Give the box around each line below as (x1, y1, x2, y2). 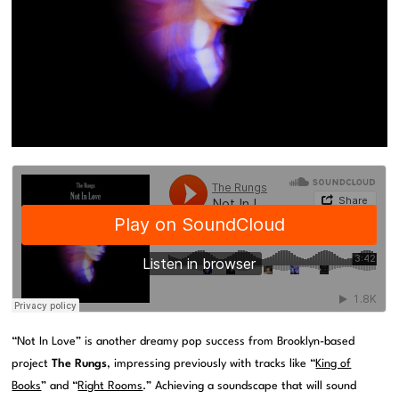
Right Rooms (77, 380, 143, 393)
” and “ (41, 380, 78, 393)
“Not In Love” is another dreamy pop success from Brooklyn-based (12, 336, 355, 348)
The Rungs (52, 358, 108, 370)
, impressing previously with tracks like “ (107, 358, 316, 370)
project (12, 358, 53, 370)
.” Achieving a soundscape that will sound (142, 380, 357, 393)
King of (315, 358, 352, 370)
